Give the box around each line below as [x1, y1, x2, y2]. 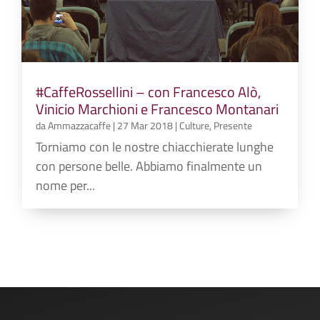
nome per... [36, 175, 96, 195]
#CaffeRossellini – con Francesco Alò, [36, 80, 261, 103]
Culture [179, 117, 210, 133]
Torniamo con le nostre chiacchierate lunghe [36, 136, 274, 156]
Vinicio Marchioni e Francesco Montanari [36, 97, 279, 120]
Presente [214, 117, 253, 133]
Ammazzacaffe [48, 117, 111, 133]
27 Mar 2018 [117, 117, 174, 133]
